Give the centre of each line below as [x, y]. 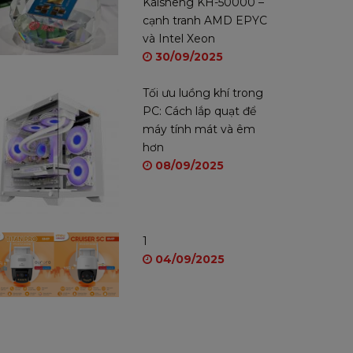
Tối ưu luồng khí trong [203, 93]
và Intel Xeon [179, 39]
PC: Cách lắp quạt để [199, 111]
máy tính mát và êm [199, 129]
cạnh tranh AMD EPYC [205, 20]
